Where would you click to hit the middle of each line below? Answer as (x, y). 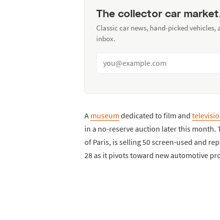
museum (105, 115)
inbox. (106, 38)
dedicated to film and (156, 115)
